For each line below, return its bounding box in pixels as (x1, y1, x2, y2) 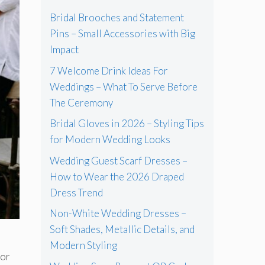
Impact (49, 43, 79, 56)
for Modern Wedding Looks (49, 133, 170, 146)
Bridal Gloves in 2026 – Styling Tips (49, 117, 204, 130)
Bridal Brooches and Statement (49, 11, 184, 24)
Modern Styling (49, 239, 117, 252)
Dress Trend (49, 186, 103, 199)
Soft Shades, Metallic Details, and (49, 223, 195, 236)
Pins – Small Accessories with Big (49, 27, 195, 40)
